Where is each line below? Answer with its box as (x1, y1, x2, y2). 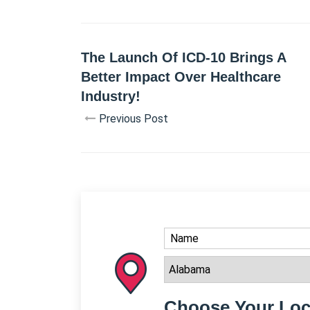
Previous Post (99, 112, 168, 125)
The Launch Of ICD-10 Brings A (81, 50, 286, 65)
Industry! (81, 89, 140, 104)
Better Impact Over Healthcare (81, 69, 281, 84)
